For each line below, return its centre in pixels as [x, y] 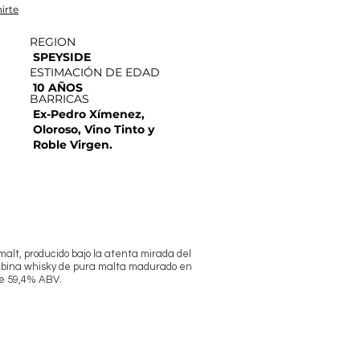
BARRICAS [59, 98]
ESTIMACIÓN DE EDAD [95, 72]
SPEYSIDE [62, 57]
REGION [53, 41]
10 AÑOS [58, 87]
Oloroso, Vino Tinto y [94, 129]
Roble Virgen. [73, 144]
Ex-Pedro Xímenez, [89, 114]
